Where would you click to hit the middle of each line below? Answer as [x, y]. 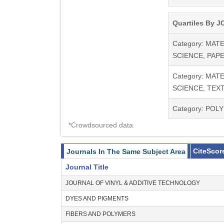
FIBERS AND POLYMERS [100, 214]
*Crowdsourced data [101, 125]
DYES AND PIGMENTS [97, 198]
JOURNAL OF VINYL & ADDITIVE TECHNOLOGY [133, 183]
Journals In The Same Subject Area [126, 151]
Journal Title [87, 167]
